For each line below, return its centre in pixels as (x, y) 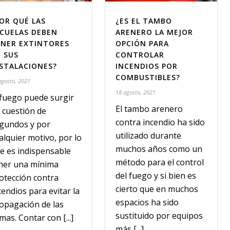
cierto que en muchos (157, 189)
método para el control (160, 162)
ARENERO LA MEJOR (155, 32)
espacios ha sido (147, 203)
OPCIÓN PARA (142, 44)
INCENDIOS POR (147, 66)
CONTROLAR (140, 55)
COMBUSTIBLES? (148, 78)
